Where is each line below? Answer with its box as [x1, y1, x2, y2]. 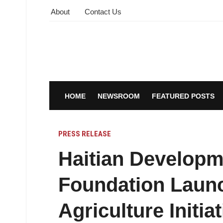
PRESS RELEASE [58, 129, 111, 139]
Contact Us [85, 7, 121, 16]
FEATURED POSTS [151, 92, 215, 101]
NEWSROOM [97, 92, 140, 101]
